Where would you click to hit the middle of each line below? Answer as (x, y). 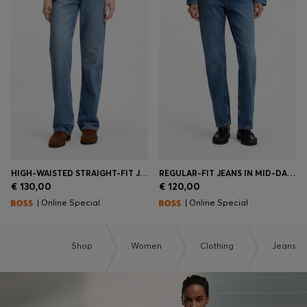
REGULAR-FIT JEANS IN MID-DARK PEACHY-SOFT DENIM (291, 173)
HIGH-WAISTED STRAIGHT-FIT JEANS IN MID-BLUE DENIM (144, 173)
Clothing (217, 246)
